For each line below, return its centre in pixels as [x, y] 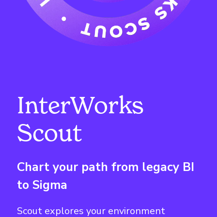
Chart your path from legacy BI [106, 167]
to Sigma [42, 185]
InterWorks [80, 105]
